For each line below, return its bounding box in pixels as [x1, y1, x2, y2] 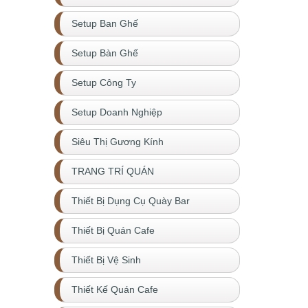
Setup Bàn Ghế [71, 48, 138, 58]
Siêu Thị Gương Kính [71, 137, 164, 147]
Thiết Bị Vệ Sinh [71, 255, 141, 265]
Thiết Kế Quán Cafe [71, 285, 158, 295]
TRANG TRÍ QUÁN [71, 166, 154, 177]
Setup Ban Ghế [71, 19, 138, 29]
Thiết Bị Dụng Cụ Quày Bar [71, 196, 190, 206]
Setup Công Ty [71, 78, 136, 88]
